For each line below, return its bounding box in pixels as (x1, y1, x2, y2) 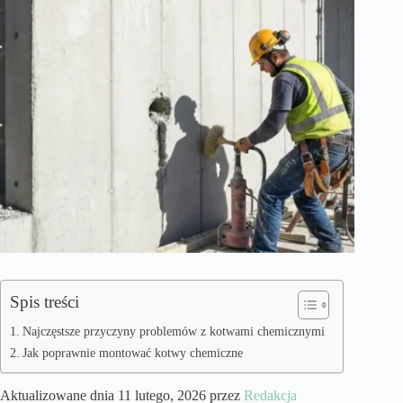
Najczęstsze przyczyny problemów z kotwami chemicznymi (22, 323, 325, 338)
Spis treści (10, 291, 79, 311)
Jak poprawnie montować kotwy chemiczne (22, 345, 243, 360)
